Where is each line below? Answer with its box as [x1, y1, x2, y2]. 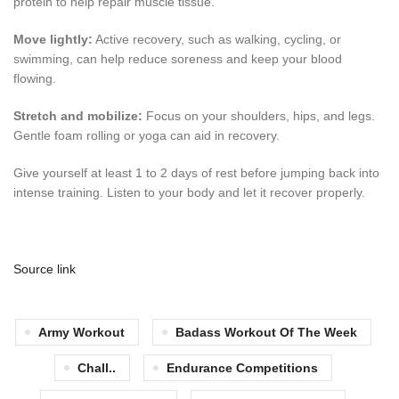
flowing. [13, 71, 56, 86]
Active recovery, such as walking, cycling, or [93, 32, 341, 47]
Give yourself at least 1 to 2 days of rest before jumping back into [13, 166, 379, 181]
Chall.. [77, 361, 116, 376]
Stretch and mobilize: [13, 109, 142, 124]
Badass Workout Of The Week [175, 325, 357, 340]
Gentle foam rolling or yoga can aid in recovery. [13, 128, 280, 143]
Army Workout [37, 325, 125, 340]
